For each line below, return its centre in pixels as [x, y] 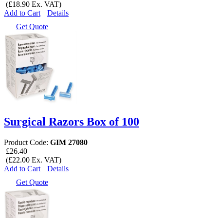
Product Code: [27, 143]
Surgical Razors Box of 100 [72, 122]
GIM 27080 [69, 143]
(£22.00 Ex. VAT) [33, 160]
